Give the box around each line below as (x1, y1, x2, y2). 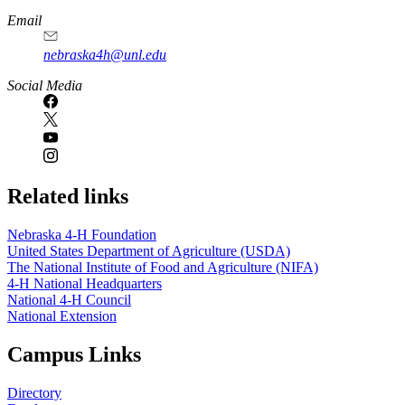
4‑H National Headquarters (7, 275, 162, 291)
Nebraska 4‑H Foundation (7, 226, 156, 242)
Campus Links (7, 342, 141, 366)
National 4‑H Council (7, 291, 131, 307)
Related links (7, 184, 128, 209)
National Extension (7, 307, 117, 324)
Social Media (7, 78, 82, 94)
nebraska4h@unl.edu (43, 47, 166, 63)
